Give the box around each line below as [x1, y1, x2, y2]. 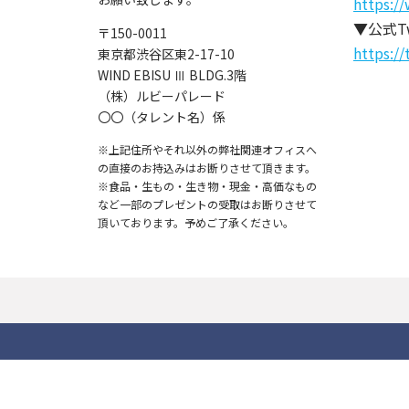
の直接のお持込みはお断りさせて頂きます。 [98, 159, 316, 175]
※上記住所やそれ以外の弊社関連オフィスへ [98, 141, 317, 157]
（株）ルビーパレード [98, 86, 225, 105]
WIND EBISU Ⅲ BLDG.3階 [98, 65, 246, 84]
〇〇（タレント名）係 [98, 107, 225, 126]
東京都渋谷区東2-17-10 [98, 44, 235, 63]
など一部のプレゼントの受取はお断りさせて [98, 195, 317, 212]
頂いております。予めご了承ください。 [98, 214, 294, 230]
